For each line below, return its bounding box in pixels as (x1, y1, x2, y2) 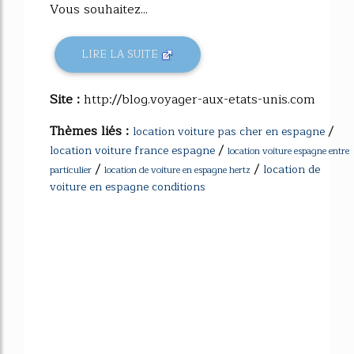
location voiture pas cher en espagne (133, 122, 325, 141)
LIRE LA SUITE (81, 46, 162, 63)
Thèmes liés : (50, 120, 133, 141)
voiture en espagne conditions (50, 177, 205, 196)
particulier (50, 161, 92, 178)
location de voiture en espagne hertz (104, 161, 250, 178)
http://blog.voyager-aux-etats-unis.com (84, 88, 315, 110)
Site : (50, 88, 84, 110)
